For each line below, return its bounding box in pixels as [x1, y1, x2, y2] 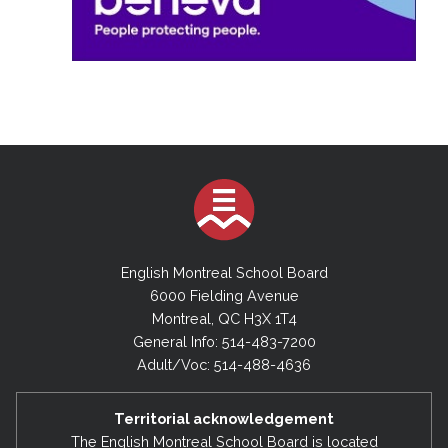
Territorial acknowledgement [114, 410, 334, 428]
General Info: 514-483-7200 [132, 332, 316, 350]
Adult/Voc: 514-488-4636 [137, 355, 311, 373]
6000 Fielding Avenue [149, 286, 299, 304]
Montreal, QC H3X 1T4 [151, 309, 297, 327]
